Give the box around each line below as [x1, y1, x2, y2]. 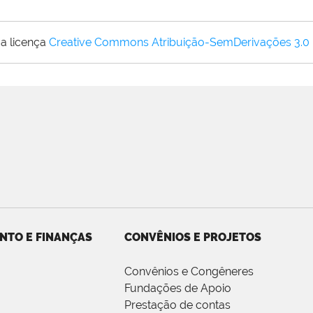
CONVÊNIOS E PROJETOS [124, 231, 261, 245]
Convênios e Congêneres [124, 265, 254, 279]
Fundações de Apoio [124, 282, 231, 296]
